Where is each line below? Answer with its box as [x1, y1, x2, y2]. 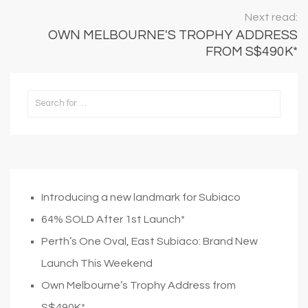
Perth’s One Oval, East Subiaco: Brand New [41, 235, 258, 247]
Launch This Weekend [41, 257, 153, 269]
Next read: [245, 11, 298, 23]
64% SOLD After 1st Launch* [41, 213, 185, 225]
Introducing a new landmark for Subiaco [41, 191, 241, 203]
